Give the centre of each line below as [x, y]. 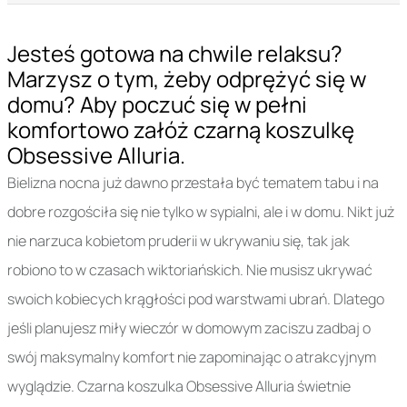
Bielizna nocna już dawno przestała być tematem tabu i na [193, 183]
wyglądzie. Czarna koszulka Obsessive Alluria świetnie [179, 386]
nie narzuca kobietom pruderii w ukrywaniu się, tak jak [179, 241]
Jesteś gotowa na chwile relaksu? [175, 53]
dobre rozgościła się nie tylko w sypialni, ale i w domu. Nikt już [201, 212]
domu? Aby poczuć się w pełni [157, 104]
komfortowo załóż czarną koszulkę [181, 129]
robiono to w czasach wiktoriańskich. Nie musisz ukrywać [190, 270]
